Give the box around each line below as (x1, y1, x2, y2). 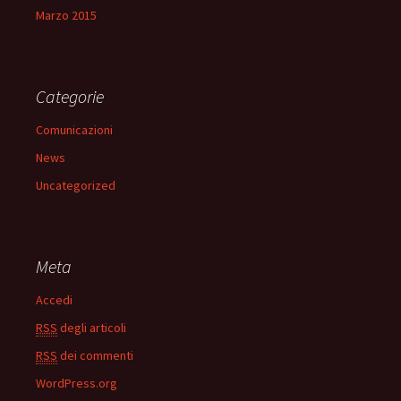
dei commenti (57, 347, 133, 363)
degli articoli (57, 320, 126, 336)
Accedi (36, 292, 73, 308)
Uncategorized (36, 177, 115, 193)
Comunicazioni (36, 122, 113, 138)
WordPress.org (36, 375, 117, 391)
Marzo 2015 (36, 7, 97, 23)
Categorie (36, 85, 104, 107)
